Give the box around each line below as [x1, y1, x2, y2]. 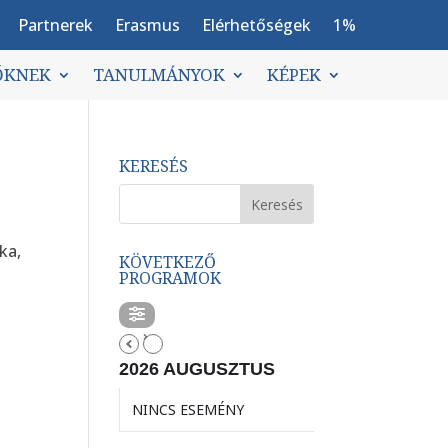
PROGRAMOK [119, 267, 222, 289]
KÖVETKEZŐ [119, 251, 217, 273]
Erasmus [114, 14, 180, 36]
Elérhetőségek [201, 14, 311, 36]
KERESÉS [119, 155, 189, 177]
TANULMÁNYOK [92, 63, 225, 86]
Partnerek [17, 14, 93, 36]
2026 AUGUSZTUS [119, 359, 276, 379]
